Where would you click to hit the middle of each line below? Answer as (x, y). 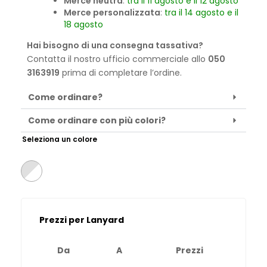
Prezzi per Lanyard (82, 220)
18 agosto (83, 24)
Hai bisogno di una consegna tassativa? (115, 45)
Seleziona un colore (60, 139)
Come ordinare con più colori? (97, 120)
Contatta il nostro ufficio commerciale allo (117, 59)
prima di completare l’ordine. (121, 72)
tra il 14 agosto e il (201, 12)
